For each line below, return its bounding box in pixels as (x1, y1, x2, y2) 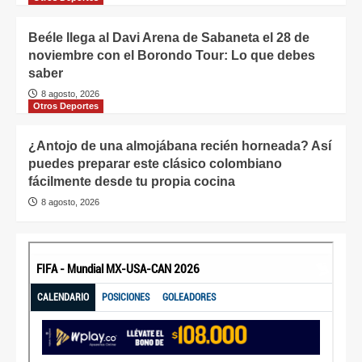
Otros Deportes (33, 100, 99, 111)
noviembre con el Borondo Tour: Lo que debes (28, 48, 315, 62)
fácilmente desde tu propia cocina (28, 174, 235, 188)
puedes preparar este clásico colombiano (28, 156, 282, 170)
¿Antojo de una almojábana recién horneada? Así (28, 138, 331, 153)
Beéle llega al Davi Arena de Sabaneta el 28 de (28, 30, 309, 44)
